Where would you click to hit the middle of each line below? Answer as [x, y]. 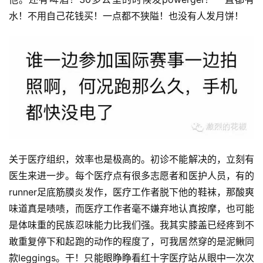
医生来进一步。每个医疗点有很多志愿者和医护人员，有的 [131, 176]
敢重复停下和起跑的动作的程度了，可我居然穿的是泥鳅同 [131, 242]
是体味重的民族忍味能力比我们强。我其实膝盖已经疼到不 [131, 225]
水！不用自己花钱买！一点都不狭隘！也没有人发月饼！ [126, 16]
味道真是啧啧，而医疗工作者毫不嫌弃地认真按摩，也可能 [131, 209]
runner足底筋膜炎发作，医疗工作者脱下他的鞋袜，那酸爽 [131, 192]
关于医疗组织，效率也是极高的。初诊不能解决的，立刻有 [131, 159]
